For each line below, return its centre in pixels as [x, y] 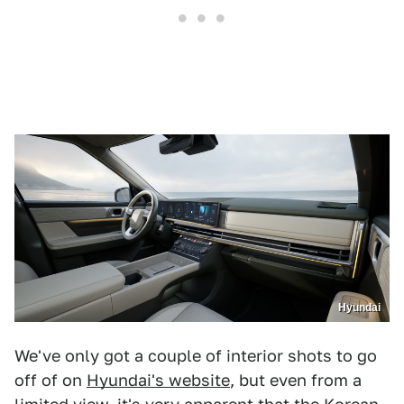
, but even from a [296, 381]
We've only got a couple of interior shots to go [196, 356]
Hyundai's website [158, 381]
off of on [50, 381]
